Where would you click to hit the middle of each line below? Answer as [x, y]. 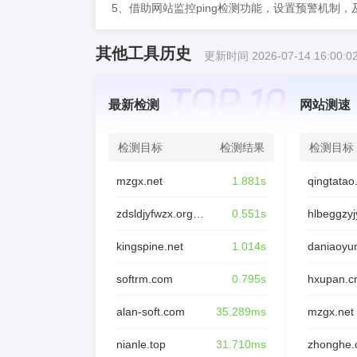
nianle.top [141, 344]
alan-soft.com [151, 312]
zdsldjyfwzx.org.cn [198, 214]
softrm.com [145, 279]
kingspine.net [150, 246]
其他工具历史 [143, 53]
